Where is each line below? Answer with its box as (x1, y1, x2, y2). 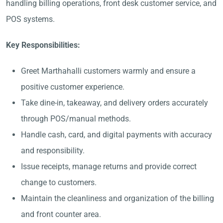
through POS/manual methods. (21, 114, 131, 123)
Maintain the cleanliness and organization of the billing (21, 194, 214, 203)
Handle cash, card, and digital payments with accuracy (21, 130, 212, 139)
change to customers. (21, 178, 97, 187)
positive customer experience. (21, 82, 124, 92)
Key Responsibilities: (6, 40, 80, 50)
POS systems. (6, 14, 55, 24)
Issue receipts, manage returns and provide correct (21, 162, 197, 171)
